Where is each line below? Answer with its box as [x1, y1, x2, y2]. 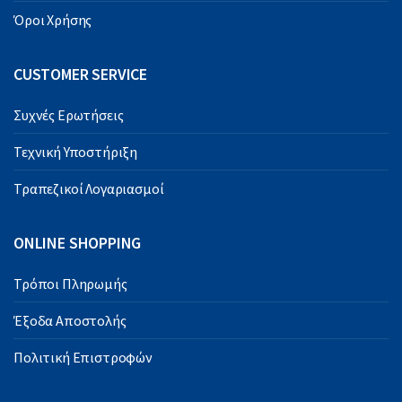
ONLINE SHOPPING [13, 232, 142, 254]
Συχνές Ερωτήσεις [13, 106, 124, 125]
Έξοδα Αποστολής [13, 311, 127, 330]
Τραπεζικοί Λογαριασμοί [13, 179, 164, 198]
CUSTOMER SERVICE [13, 64, 148, 85]
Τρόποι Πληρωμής [13, 275, 127, 293]
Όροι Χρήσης [13, 11, 92, 30]
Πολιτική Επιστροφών [13, 348, 153, 367]
